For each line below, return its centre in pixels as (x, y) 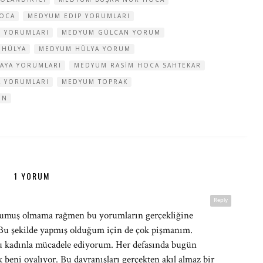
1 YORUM (32, 176)
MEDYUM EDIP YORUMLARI (79, 16)
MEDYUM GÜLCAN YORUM (111, 32)
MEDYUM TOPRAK (95, 82)
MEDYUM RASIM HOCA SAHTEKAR (138, 65)
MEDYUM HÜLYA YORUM (85, 49)
